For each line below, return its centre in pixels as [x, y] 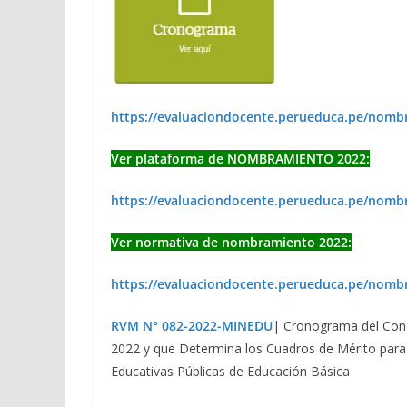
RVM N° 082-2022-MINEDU [192, 326]
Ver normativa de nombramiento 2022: [231, 243]
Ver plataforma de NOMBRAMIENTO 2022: [240, 159]
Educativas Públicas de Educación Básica [230, 372]
